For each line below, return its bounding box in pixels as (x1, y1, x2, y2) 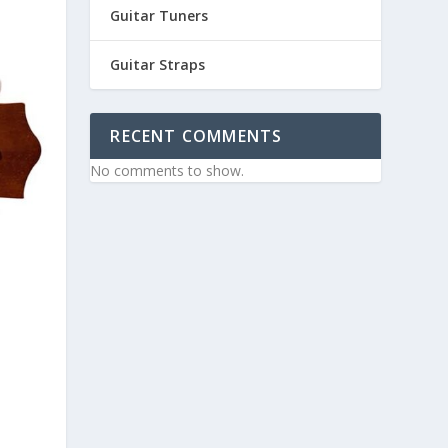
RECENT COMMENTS (110, 124, 283, 147)
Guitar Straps (110, 54, 206, 74)
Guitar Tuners (110, 5, 209, 25)
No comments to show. (90, 160, 245, 180)
